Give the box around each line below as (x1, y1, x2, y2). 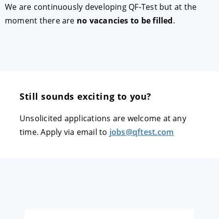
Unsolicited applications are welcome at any (20, 112, 186, 124)
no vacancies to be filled (76, 15, 173, 26)
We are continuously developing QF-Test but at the (5, 1, 197, 12)
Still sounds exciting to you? (20, 90, 152, 102)
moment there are (5, 15, 77, 26)
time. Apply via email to (20, 126, 109, 137)
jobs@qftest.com (109, 126, 174, 137)
